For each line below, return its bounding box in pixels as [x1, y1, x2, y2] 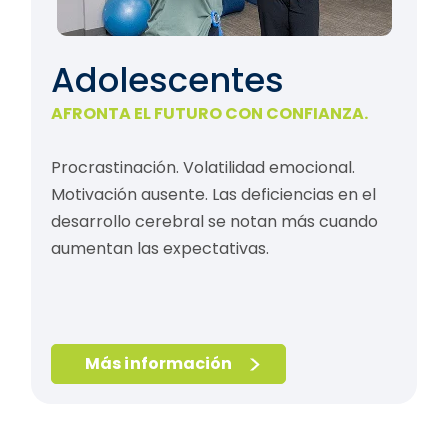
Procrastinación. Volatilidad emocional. [50, 156, 355, 180]
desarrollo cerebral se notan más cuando [50, 210, 378, 234]
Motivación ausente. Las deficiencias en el [50, 183, 376, 207]
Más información [85, 352, 233, 376]
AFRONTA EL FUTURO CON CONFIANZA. [50, 102, 368, 126]
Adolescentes [50, 56, 284, 105]
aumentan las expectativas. [50, 237, 269, 261]
